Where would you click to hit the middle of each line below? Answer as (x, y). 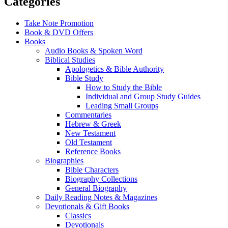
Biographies (64, 160)
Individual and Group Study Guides (143, 96)
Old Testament (89, 142)
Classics (78, 215)
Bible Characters (92, 169)
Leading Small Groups (122, 105)
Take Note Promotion (59, 23)
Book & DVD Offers (59, 32)
